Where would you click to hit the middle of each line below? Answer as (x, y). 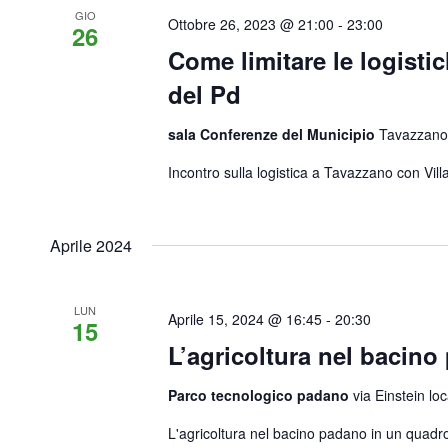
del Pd (205, 94)
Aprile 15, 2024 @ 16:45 (245, 319)
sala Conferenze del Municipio (274, 134)
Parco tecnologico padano (261, 395)
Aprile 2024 (91, 245)
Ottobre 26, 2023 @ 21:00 (251, 24)
